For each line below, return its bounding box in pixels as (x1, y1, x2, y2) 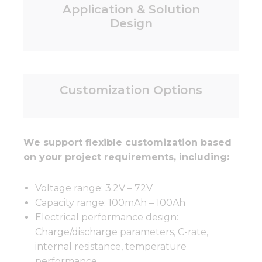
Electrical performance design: (35, 211, 178, 223)
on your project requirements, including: (23, 151, 229, 163)
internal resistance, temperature (35, 240, 187, 252)
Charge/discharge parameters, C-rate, (35, 226, 208, 237)
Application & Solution (62, 2, 200, 16)
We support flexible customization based (23, 136, 232, 148)
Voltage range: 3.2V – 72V (35, 182, 153, 194)
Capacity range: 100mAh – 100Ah (35, 196, 185, 208)
